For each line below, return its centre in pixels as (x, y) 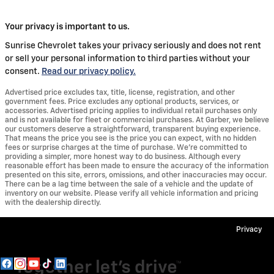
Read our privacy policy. (89, 71)
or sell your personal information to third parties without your (128, 58)
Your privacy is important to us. (67, 27)
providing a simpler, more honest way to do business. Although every (123, 157)
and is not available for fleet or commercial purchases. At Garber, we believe (137, 120)
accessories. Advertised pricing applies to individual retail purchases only (131, 111)
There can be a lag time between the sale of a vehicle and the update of (129, 184)
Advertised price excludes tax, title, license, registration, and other (120, 92)
